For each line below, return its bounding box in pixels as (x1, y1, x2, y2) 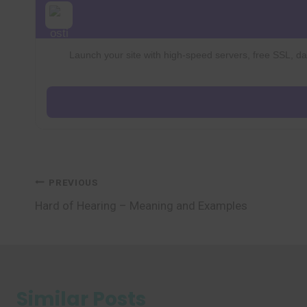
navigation (34, 201, 145, 228)
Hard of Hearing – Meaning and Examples (35, 199, 247, 212)
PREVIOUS (49, 176, 98, 188)
